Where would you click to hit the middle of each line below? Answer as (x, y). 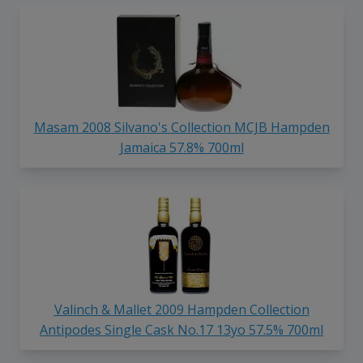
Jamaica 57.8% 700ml (181, 148)
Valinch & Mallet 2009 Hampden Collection (181, 310)
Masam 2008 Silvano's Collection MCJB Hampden (181, 128)
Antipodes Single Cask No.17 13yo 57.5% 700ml (181, 330)
